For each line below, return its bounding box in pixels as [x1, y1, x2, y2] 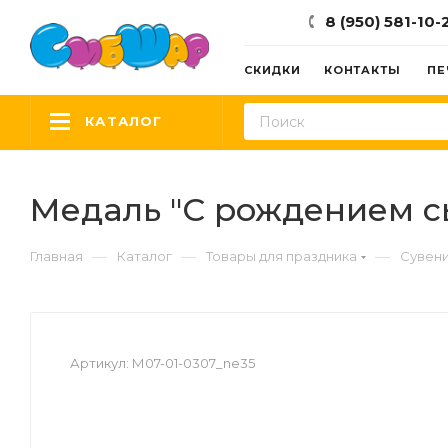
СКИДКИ [244, 63, 301, 77]
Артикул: [70, 355, 129, 371]
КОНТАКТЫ [324, 63, 401, 77]
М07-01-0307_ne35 [132, 355, 255, 371]
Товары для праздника [206, 248, 357, 264]
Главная [30, 248, 83, 264]
